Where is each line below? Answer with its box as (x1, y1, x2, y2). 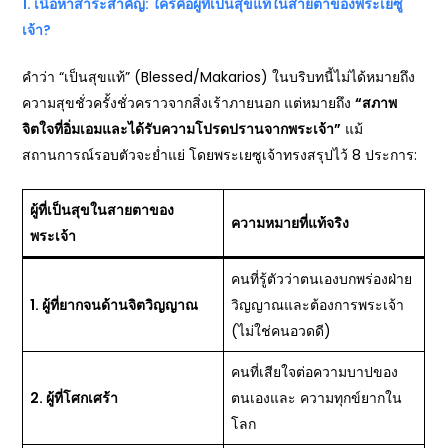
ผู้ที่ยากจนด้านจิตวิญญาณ (42, 295, 199, 315)
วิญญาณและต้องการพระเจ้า (231, 295, 405, 315)
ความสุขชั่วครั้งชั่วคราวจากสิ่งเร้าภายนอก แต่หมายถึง (22, 93, 356, 113)
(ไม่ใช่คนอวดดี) (231, 321, 332, 341)
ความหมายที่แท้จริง (231, 213, 350, 233)
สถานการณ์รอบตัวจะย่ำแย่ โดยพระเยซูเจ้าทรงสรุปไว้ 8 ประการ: (22, 145, 418, 165)
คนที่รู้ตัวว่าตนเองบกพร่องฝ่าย (231, 269, 413, 289)
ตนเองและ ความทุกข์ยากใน (231, 388, 403, 408)
